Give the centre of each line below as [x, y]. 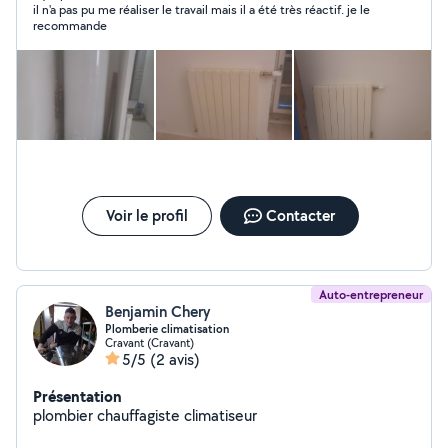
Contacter [300, 215]
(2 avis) [175, 359]
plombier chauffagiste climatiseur [145, 415]
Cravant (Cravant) [149, 342]
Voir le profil [146, 215]
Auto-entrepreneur [371, 294]
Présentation [77, 396]
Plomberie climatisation [167, 329]
